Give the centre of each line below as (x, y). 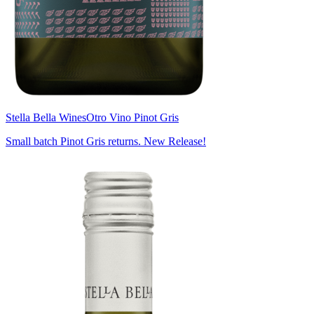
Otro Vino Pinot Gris (132, 117)
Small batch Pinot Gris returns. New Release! (106, 141)
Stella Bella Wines (46, 117)
